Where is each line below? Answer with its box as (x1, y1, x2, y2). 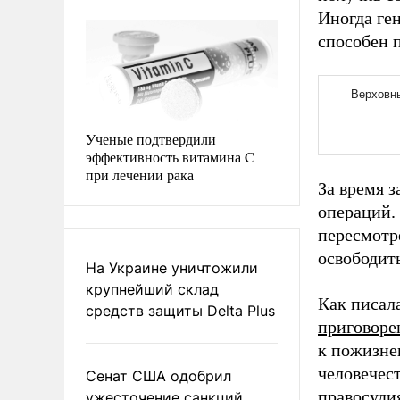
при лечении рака (86, 164, 194, 184)
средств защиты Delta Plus (86, 301, 275, 320)
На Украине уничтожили (86, 258, 258, 277)
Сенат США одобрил (86, 366, 231, 385)
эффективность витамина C (86, 146, 254, 166)
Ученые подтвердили (86, 129, 216, 148)
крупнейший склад (86, 279, 219, 298)
